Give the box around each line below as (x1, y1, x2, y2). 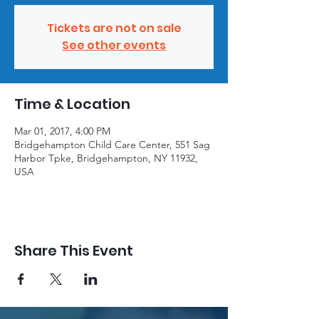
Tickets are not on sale (46, 19, 182, 36)
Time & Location (14, 93, 130, 114)
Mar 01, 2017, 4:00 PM (14, 124, 110, 137)
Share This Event (14, 240, 133, 261)
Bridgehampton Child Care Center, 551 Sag (14, 137, 210, 151)
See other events (62, 36, 166, 53)
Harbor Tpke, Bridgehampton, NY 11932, (14, 151, 198, 164)
